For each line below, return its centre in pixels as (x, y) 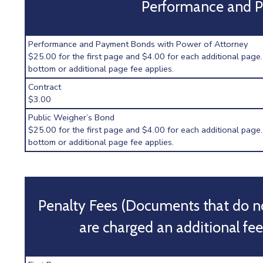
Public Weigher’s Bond (72, 117)
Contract (45, 87)
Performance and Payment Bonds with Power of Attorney (138, 44)
